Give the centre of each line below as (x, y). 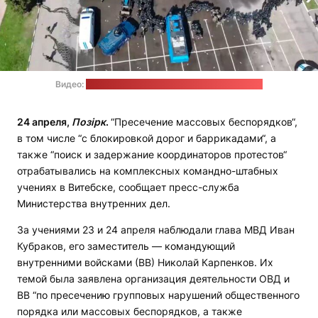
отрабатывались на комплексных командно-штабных (148, 171)
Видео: (71, 84)
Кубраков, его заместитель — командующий (126, 246)
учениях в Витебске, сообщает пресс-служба (128, 187)
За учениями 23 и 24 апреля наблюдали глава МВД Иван (156, 230)
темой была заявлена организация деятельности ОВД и (153, 279)
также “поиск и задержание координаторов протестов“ (152, 155)
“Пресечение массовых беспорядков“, (204, 122)
